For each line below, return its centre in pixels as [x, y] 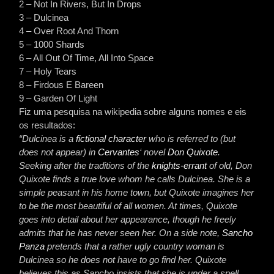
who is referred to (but [191, 139]
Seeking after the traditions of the [86, 165]
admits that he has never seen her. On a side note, [121, 233]
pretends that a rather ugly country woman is [135, 246]
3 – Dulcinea [44, 17]
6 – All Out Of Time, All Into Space [87, 58]
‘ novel [154, 152]
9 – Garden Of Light [58, 98]
